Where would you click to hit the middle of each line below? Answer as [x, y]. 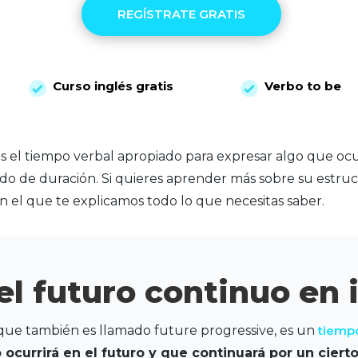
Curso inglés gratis [113, 86]
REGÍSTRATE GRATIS [181, 14]
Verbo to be [303, 86]
